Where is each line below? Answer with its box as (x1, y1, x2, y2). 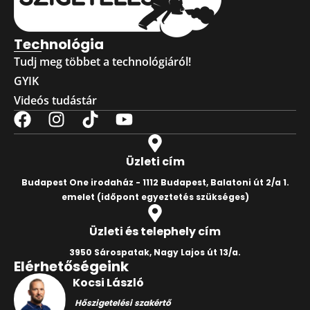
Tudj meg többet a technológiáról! (14, 53, 191, 69)
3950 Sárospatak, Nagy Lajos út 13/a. (69, 246, 241, 258)
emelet (61, 190, 95, 203)
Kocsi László (72, 274, 144, 291)
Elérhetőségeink (14, 256, 129, 276)
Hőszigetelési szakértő (72, 296, 171, 309)
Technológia (14, 34, 104, 54)
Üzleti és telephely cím (89, 223, 221, 239)
